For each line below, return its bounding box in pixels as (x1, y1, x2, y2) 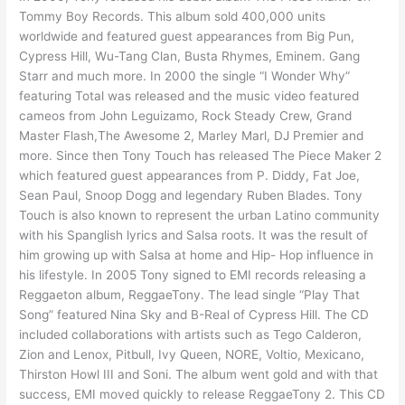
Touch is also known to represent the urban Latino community (19, 208, 381, 223)
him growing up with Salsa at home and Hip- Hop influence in (19, 248, 374, 263)
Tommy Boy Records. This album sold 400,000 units (19, 9, 326, 24)
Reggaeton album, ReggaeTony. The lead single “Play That (19, 287, 361, 303)
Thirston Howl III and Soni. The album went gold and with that (19, 367, 379, 382)
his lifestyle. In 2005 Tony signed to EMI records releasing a (19, 268, 367, 283)
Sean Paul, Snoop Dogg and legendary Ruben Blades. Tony (19, 188, 363, 203)
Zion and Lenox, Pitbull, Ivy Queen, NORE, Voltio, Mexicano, (19, 347, 365, 363)
